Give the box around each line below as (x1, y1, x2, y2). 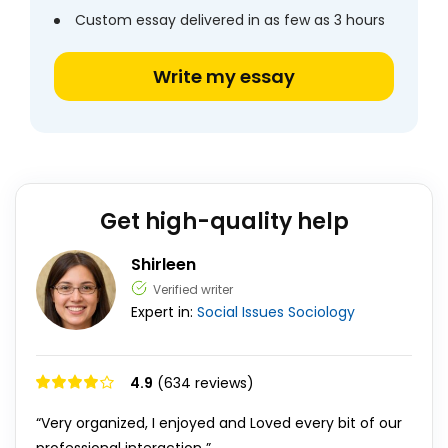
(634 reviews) (157, 373, 254, 393)
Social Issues (197, 302, 284, 322)
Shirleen (131, 253, 196, 276)
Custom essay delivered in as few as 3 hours (75, 10, 385, 30)
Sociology (288, 302, 355, 322)
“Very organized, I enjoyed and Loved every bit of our (36, 413, 402, 433)
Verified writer (153, 281, 233, 298)
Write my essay (153, 64, 295, 89)
